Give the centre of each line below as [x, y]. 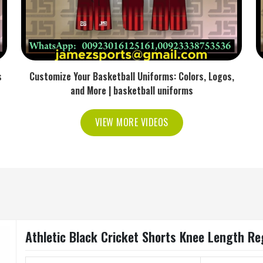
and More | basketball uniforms [131, 90]
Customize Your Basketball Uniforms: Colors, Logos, [131, 76]
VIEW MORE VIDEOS [131, 122]
